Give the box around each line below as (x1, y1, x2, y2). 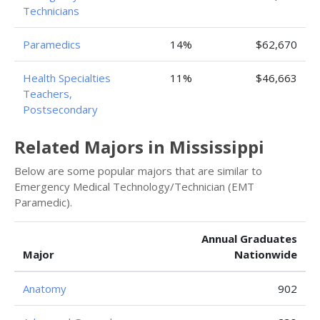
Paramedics (23, 37, 81, 51)
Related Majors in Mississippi (14, 135, 264, 159)
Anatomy (23, 281, 66, 296)
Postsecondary (23, 102, 98, 116)
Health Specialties (23, 71, 111, 85)
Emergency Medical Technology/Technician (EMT (14, 179, 254, 194)
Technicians (23, 4, 79, 18)
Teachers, (23, 86, 72, 101)
